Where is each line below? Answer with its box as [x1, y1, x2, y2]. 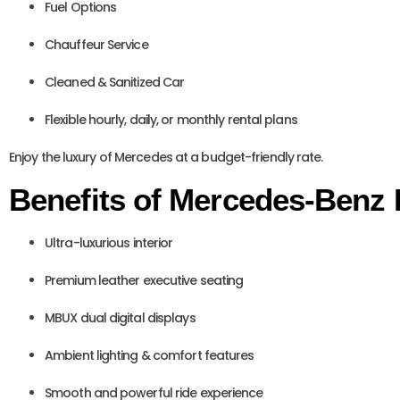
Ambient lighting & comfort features [45, 346, 254, 364]
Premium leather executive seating [45, 271, 244, 289]
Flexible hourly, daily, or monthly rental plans [45, 111, 297, 129]
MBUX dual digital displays [45, 309, 196, 327]
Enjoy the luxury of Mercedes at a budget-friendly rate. [9, 148, 323, 166]
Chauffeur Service [45, 36, 148, 54]
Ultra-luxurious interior [45, 234, 173, 252]
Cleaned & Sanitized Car [45, 73, 185, 91]
